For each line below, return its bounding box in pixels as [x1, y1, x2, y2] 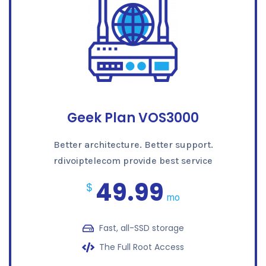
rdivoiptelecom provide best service [53, 155, 213, 167]
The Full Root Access [99, 241, 185, 254]
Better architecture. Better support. [53, 139, 213, 151]
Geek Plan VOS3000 [67, 109, 199, 128]
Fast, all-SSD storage [99, 222, 185, 235]
